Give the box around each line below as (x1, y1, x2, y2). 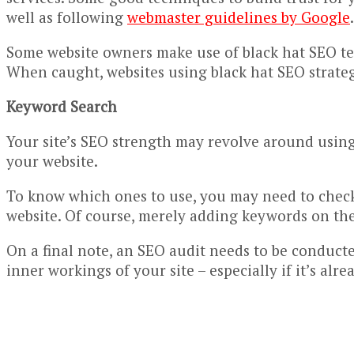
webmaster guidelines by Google (127, 6, 350, 27)
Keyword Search (6, 96, 117, 116)
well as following (6, 6, 127, 27)
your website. (6, 150, 98, 171)
